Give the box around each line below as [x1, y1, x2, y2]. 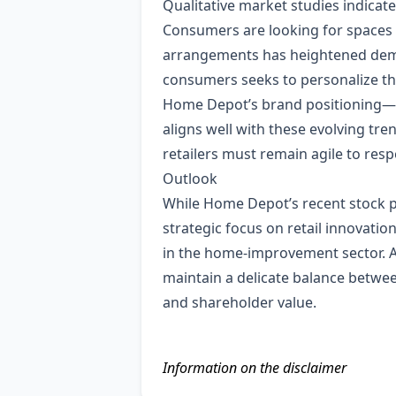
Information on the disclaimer [163, 358, 346, 377]
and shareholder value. [163, 293, 316, 312]
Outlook [163, 169, 217, 188]
